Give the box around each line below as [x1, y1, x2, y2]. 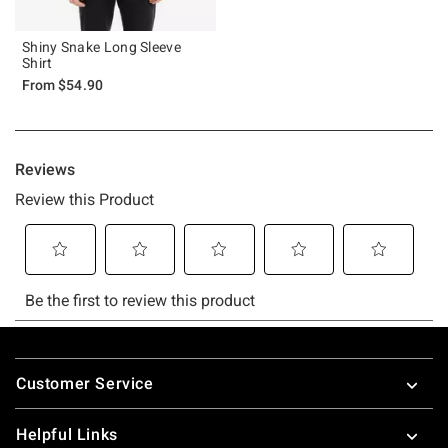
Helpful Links [16, 424, 118, 444]
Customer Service [16, 373, 154, 393]
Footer [14, 350, 65, 370]
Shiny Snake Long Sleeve [22, 38, 181, 55]
